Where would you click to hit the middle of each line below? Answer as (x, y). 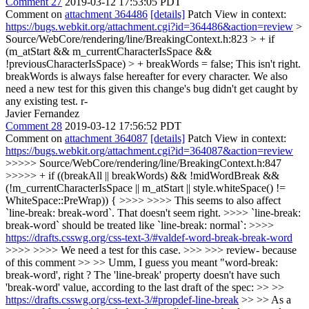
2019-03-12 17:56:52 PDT (123, 126)
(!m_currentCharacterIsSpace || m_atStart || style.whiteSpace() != (146, 188)
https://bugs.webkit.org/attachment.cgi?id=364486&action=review (149, 27)
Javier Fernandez (42, 113)
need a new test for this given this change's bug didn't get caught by (152, 89)
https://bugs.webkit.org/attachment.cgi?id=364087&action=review (149, 151)
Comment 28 (34, 126)
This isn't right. (267, 64)
